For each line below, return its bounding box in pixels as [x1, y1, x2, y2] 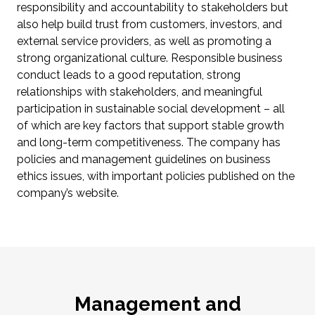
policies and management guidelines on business [17, 153, 271, 167]
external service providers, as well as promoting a [17, 34, 271, 49]
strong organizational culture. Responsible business [17, 51, 283, 65]
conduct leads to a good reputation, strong [17, 68, 240, 82]
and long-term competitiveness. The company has [17, 136, 281, 150]
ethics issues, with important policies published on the [17, 169, 295, 184]
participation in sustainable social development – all [17, 102, 285, 116]
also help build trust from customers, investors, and [17, 18, 282, 32]
